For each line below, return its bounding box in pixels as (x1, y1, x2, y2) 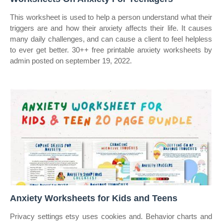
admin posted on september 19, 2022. (10, 56, 132, 65)
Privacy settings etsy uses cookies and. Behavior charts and (10, 212, 212, 221)
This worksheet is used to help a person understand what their (10, 13, 212, 21)
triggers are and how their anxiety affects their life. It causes (10, 24, 212, 32)
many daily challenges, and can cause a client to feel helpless (10, 35, 212, 43)
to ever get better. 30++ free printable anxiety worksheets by (10, 46, 212, 54)
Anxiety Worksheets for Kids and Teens (10, 193, 177, 203)
